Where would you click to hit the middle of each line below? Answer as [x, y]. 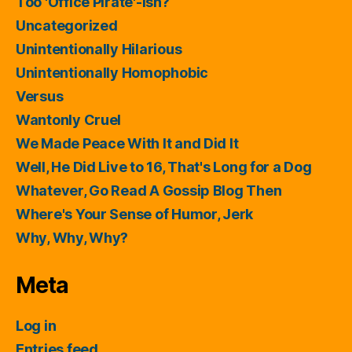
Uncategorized [67, 26]
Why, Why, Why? [72, 238]
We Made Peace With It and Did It [127, 143]
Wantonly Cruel [69, 120]
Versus [40, 96]
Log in [36, 326]
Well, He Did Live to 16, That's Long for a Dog [164, 167]
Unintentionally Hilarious [99, 49]
